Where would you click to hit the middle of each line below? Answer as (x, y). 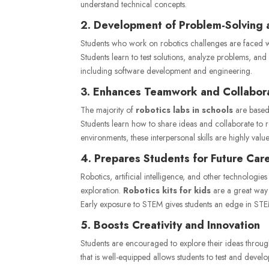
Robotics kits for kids (167, 190)
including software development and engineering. (167, 71)
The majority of (108, 110)
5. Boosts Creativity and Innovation (171, 225)
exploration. (102, 190)
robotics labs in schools (185, 110)
